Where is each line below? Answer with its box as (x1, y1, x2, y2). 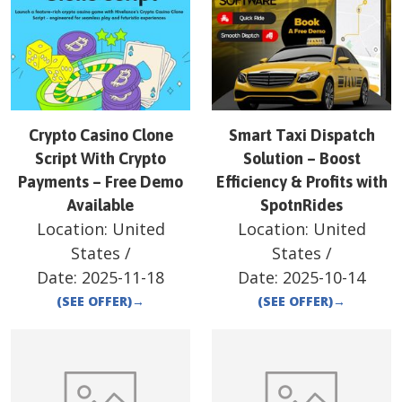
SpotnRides (260, 196, 343, 215)
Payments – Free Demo (18, 172, 183, 192)
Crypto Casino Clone (28, 126, 173, 145)
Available (67, 196, 134, 215)
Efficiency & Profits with (215, 172, 388, 192)
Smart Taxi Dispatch (228, 126, 375, 145)
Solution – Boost (242, 149, 361, 169)
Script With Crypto (35, 149, 166, 169)
